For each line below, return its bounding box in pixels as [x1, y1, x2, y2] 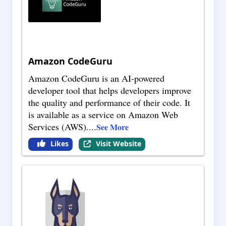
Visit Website [95, 139, 141, 149]
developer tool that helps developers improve [28, 84, 191, 97]
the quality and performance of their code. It [28, 96, 190, 109]
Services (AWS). [28, 121, 89, 133]
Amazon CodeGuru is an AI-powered [28, 72, 164, 85]
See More [96, 121, 129, 133]
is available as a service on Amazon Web [28, 108, 178, 121]
